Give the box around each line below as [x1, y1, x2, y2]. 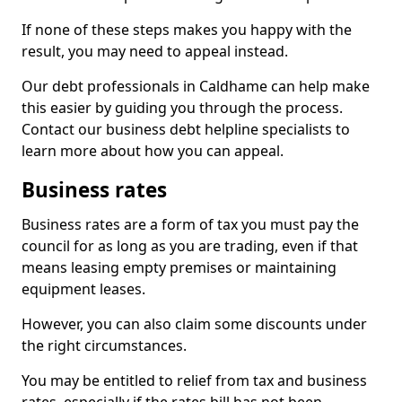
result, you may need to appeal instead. [22, 41, 288, 61]
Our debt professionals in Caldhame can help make [22, 76, 370, 96]
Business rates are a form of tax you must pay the [22, 214, 359, 234]
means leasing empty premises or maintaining [22, 258, 336, 277]
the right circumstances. [22, 336, 187, 355]
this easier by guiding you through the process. [22, 98, 343, 118]
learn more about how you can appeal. [22, 141, 284, 161]
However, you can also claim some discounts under [22, 314, 367, 334]
